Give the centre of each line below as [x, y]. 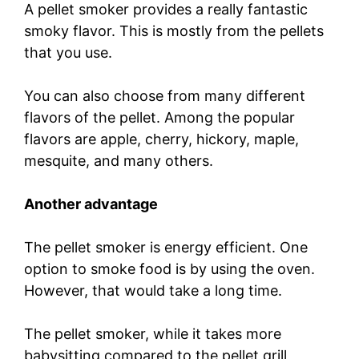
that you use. [70, 52]
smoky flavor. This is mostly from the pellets [174, 30]
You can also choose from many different [165, 95]
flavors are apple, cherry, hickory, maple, [161, 139]
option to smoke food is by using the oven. [169, 268]
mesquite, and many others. [121, 160]
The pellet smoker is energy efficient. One [166, 247]
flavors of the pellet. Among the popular [159, 117]
